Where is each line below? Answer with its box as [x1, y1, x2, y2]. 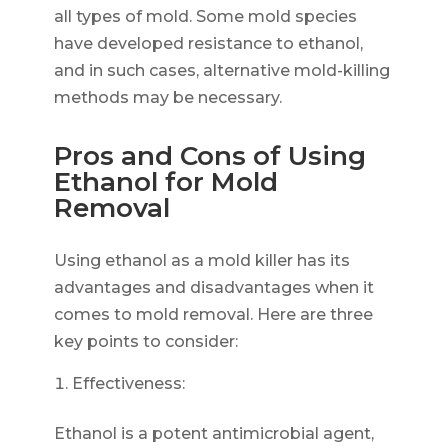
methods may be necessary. [53, 87, 282, 107]
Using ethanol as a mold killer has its [53, 250, 350, 270]
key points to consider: [53, 331, 238, 351]
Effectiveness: [71, 373, 185, 393]
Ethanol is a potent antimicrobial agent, [53, 423, 374, 443]
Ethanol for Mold [53, 165, 278, 198]
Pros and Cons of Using [53, 139, 366, 172]
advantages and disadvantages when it [53, 277, 374, 297]
